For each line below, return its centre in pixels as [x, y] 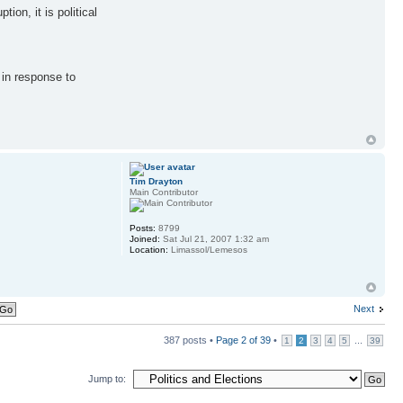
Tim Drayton [156, 182]
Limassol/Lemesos [207, 250]
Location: [148, 250]
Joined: [144, 239]
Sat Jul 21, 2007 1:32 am [214, 239]
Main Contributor [163, 193]
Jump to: [107, 378]
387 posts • [190, 340]
